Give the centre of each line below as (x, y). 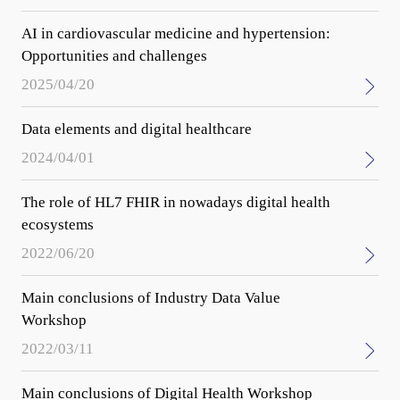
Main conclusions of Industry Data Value (150, 298)
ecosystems (57, 225)
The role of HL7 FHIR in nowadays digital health (175, 203)
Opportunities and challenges (114, 56)
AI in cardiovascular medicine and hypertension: (175, 34)
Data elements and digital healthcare (136, 129)
